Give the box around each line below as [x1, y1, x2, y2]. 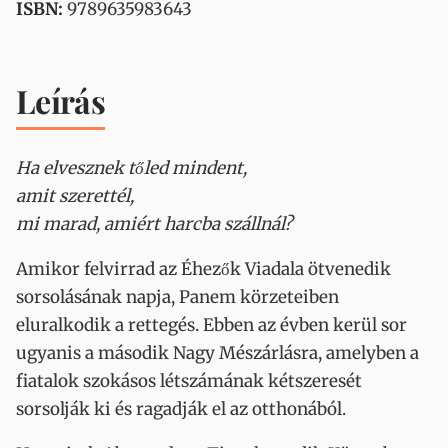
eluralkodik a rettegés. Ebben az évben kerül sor [16, 314, 407, 336]
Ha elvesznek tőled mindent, [16, 157, 247, 179]
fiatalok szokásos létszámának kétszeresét [16, 370, 362, 392]
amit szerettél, [16, 185, 134, 207]
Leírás [16, 79, 106, 122]
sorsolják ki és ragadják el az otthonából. [16, 398, 346, 420]
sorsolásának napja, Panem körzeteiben [16, 286, 339, 308]
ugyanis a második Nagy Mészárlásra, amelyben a [16, 342, 419, 364]
